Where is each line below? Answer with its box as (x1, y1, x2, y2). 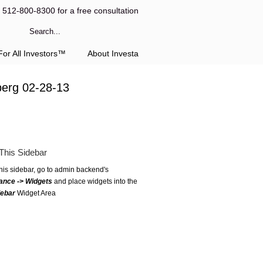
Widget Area (15, 189, 56, 197)
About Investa (87, 49, 139, 58)
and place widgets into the (52, 177, 137, 186)
